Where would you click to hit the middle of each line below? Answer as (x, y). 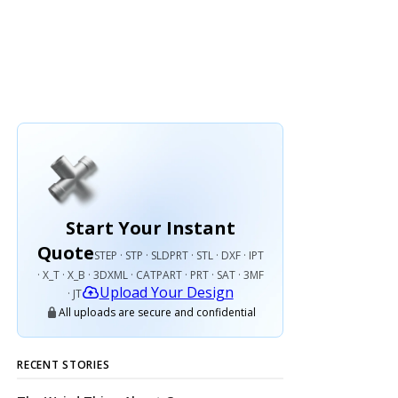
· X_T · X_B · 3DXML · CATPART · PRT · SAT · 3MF (150, 275)
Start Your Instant (150, 228)
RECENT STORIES (64, 365)
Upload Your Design (166, 292)
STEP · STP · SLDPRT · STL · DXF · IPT (179, 255)
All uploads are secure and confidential (157, 312)
